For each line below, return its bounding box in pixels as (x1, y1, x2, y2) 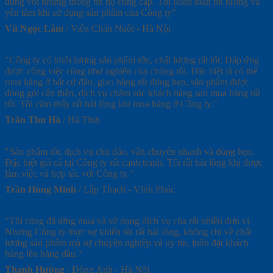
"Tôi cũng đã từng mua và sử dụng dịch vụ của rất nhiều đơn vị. (5, 215, 252, 226)
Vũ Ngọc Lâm (5, 23, 63, 34)
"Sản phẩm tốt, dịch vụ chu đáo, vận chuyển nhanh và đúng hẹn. (5, 146, 254, 157)
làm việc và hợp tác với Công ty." (5, 168, 133, 179)
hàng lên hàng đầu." (5, 248, 82, 259)
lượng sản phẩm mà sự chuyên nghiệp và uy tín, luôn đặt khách (5, 237, 249, 248)
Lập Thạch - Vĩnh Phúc (83, 183, 175, 194)
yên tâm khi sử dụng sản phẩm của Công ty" (5, 7, 176, 18)
